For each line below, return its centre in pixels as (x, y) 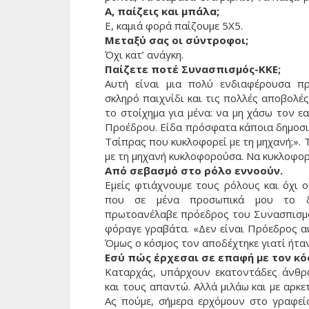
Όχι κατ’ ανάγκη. (144, 55)
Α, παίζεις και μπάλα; (162, 11)
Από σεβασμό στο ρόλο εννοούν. (194, 171)
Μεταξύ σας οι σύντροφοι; (177, 40)
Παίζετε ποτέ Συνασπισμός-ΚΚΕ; (193, 69)
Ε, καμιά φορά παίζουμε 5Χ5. (174, 26)
